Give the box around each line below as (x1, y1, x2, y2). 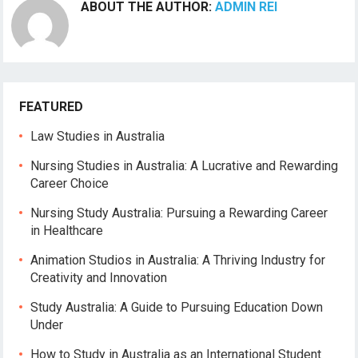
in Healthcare (30, 222, 104, 238)
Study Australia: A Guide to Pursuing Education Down (30, 299, 324, 315)
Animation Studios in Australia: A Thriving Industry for (30, 252, 326, 268)
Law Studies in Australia (30, 128, 165, 144)
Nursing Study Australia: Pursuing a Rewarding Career (30, 205, 328, 221)
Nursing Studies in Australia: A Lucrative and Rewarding (30, 157, 339, 173)
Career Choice (30, 175, 109, 191)
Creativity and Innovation (30, 269, 168, 285)
